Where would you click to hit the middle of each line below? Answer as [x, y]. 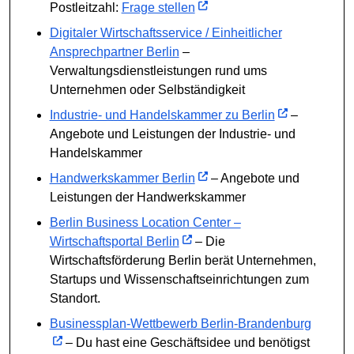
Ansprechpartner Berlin [114, 51]
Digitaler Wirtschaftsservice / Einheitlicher [166, 32]
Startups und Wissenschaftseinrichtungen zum [179, 279]
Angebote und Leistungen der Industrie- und [172, 134]
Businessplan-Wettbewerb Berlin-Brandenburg [180, 323]
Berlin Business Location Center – [145, 222]
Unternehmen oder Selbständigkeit [147, 89]
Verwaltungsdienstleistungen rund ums [158, 70]
